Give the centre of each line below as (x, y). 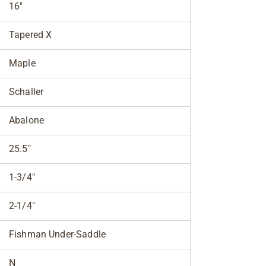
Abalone (27, 120)
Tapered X (31, 34)
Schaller (26, 91)
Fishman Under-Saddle (57, 234)
